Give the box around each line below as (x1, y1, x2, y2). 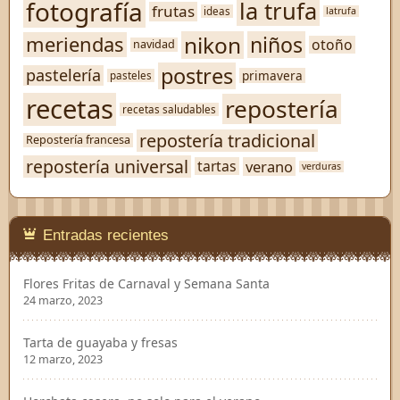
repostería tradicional (139, 128, 315, 153)
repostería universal (26, 154, 188, 179)
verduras (302, 159, 341, 172)
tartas (197, 156, 237, 177)
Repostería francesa (26, 132, 130, 148)
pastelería (26, 64, 101, 87)
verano (246, 155, 293, 177)
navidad (133, 37, 175, 53)
